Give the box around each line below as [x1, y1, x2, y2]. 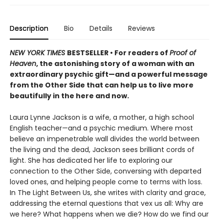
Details [89, 23, 112, 33]
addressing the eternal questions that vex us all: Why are [10, 198, 203, 208]
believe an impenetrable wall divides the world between [10, 133, 199, 144]
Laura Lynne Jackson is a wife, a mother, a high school [10, 112, 194, 122]
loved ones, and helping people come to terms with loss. [10, 176, 202, 187]
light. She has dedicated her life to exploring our [10, 155, 173, 165]
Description [10, 23, 48, 33]
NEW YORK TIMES [10, 47, 67, 58]
